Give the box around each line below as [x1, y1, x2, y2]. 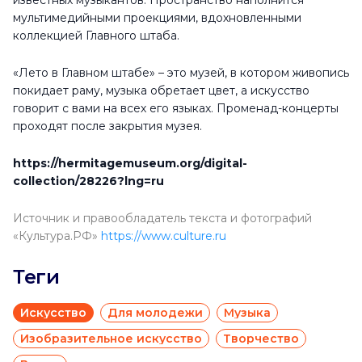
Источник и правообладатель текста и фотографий [13, 211, 312, 225]
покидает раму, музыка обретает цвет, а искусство [13, 83, 309, 98]
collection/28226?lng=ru [13, 174, 164, 188]
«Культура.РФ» [13, 229, 101, 243]
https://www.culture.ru [101, 229, 226, 243]
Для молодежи [107, 305, 203, 320]
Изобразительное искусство [20, 331, 202, 346]
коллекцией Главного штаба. [13, 28, 179, 43]
